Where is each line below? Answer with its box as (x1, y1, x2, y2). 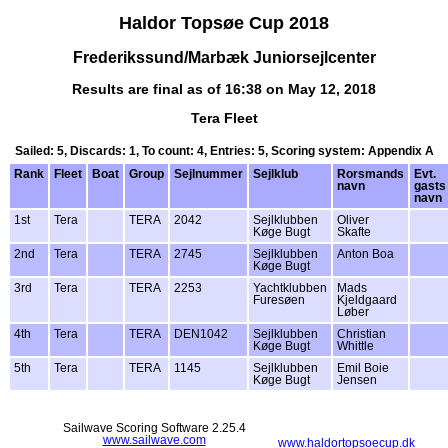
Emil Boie (337, 362, 389, 375)
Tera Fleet (190, 110, 258, 127)
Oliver (337, 214, 369, 227)
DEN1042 (174, 328, 228, 341)
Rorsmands (337, 168, 404, 181)
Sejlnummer (174, 168, 243, 181)
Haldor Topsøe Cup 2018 (119, 12, 329, 34)
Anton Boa (337, 248, 394, 261)
